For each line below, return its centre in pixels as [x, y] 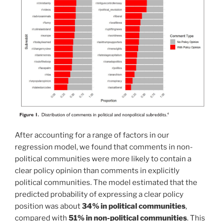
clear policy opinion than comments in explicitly [97, 170]
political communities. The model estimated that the [106, 182]
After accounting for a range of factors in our [92, 135]
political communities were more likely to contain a [103, 159]
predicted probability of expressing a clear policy [99, 194]
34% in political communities [134, 206]
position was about [48, 206]
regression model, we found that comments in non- [104, 147]
